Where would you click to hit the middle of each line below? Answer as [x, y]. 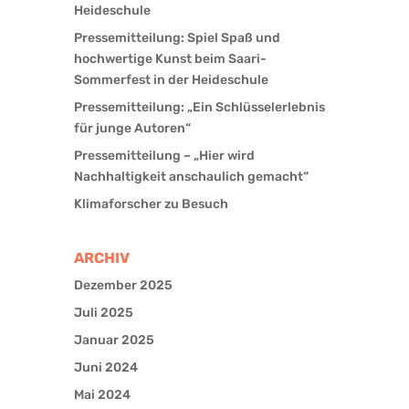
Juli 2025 [103, 312]
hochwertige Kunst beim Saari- [170, 58]
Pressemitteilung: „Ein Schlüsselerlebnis [199, 107]
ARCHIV [101, 257]
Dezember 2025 [123, 285]
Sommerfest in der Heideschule [171, 79]
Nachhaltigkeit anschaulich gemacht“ [191, 176]
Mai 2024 [102, 394]
